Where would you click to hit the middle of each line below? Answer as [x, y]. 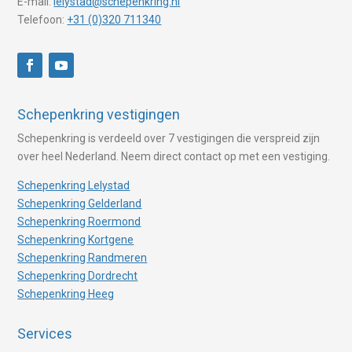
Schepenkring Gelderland [80, 204]
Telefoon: [41, 20]
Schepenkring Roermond [79, 222]
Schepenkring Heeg [66, 294]
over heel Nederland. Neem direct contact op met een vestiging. [174, 157]
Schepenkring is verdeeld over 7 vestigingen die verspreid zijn [169, 139]
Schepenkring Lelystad [74, 186]
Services [45, 334]
